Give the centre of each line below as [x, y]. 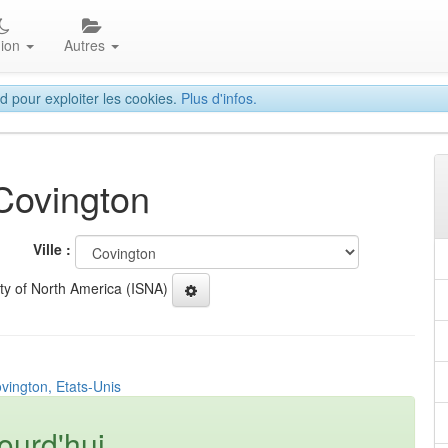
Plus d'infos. [219, 98]
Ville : [52, 249]
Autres [86, 45]
